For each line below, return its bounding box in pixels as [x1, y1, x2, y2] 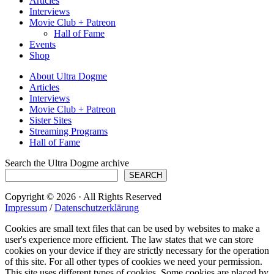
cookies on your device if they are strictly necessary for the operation [5, 245, 269, 256]
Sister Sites [29, 115, 72, 126]
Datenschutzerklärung [54, 202, 139, 213]
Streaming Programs [29, 126, 108, 137]
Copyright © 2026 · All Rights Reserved [5, 191, 161, 202]
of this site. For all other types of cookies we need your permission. [5, 256, 262, 267]
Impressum [5, 202, 47, 213]
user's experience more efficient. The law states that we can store [5, 234, 253, 245]
